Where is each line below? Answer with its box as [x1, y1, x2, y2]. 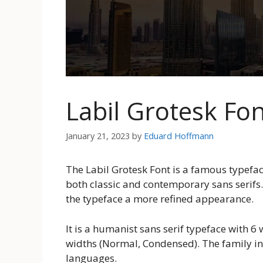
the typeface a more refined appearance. [66, 192, 254, 206]
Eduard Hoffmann [144, 130, 214, 142]
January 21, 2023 [66, 130, 130, 142]
